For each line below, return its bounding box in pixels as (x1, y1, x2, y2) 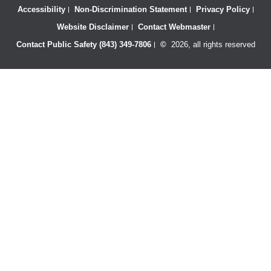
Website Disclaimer (57, 22, 129, 31)
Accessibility (18, 4, 65, 14)
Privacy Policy (196, 4, 250, 14)
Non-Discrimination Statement (74, 4, 187, 14)
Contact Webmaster (138, 22, 211, 31)
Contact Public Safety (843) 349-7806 (16, 39, 151, 49)
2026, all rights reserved (166, 39, 255, 49)
